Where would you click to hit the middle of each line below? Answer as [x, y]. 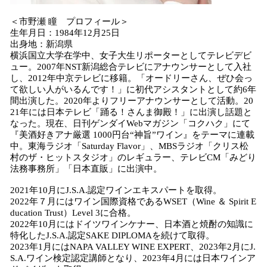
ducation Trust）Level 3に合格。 [73, 213]
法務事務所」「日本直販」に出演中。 [86, 169]
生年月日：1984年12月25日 [78, 33]
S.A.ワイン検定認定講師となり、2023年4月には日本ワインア [133, 258]
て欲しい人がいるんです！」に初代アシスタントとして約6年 [133, 89]
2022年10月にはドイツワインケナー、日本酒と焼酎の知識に [132, 224]
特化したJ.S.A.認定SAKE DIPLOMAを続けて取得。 [112, 235]
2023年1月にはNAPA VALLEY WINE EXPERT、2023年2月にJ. [133, 247]
